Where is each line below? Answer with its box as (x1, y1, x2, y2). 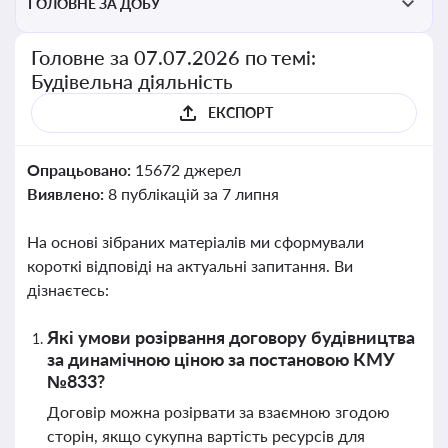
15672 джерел (134, 160, 241, 179)
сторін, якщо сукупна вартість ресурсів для (47, 426, 365, 445)
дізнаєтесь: (27, 280, 109, 299)
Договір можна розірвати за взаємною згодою (47, 402, 390, 421)
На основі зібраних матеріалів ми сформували (27, 232, 364, 251)
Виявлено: (27, 184, 108, 203)
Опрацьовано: (27, 160, 135, 179)
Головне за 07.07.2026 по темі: (31, 45, 317, 69)
